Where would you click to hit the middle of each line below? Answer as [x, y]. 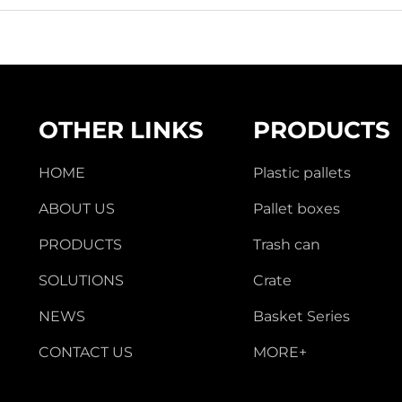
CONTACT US [86, 352]
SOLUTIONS [82, 280]
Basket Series [301, 316]
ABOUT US [77, 209]
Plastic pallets [301, 173]
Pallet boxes [296, 209]
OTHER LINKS [122, 130]
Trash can [286, 245]
